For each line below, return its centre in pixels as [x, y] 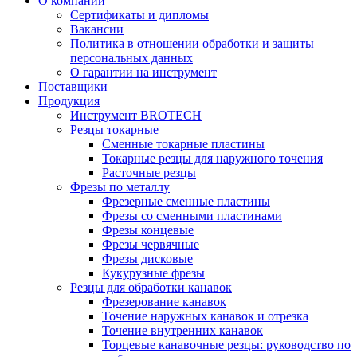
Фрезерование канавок [164, 302]
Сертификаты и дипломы [139, 15]
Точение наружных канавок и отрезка [205, 316]
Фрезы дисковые [147, 259]
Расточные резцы [149, 173]
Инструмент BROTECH [136, 116]
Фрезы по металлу [120, 187]
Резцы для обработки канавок [151, 288]
